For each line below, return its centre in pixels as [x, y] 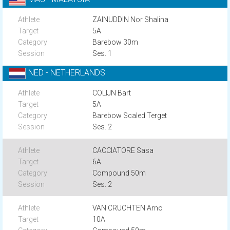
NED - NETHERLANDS [67, 73]
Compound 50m [119, 173]
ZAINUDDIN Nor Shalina [131, 20]
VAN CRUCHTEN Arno [128, 208]
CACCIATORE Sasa [123, 150]
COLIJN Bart [112, 93]
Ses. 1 [102, 53]
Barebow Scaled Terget [130, 116]
